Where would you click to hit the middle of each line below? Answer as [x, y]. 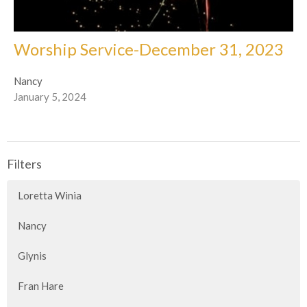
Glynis [32, 256]
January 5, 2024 [50, 96]
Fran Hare [41, 286]
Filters [24, 163]
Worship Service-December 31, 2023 [149, 49]
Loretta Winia [50, 196]
